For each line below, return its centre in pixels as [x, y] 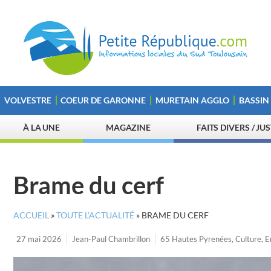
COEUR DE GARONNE [103, 100]
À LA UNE [41, 127]
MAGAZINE [128, 127]
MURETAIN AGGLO [192, 100]
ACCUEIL [31, 215]
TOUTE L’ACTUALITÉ [95, 215]
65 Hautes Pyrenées [196, 239]
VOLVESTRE [28, 100]
